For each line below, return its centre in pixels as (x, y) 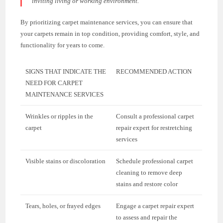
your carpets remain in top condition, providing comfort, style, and (110, 34)
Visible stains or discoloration (66, 161)
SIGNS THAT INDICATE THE (66, 72)
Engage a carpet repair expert (155, 206)
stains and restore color (147, 184)
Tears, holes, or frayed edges (63, 206)
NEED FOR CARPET (54, 83)
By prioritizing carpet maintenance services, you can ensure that (107, 22)
